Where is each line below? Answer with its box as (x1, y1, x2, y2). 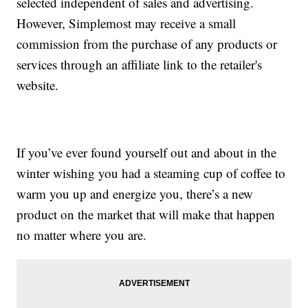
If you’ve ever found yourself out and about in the (16, 144, 277, 162)
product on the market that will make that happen (16, 206, 276, 223)
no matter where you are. (16, 226, 147, 244)
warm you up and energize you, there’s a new (16, 185, 254, 203)
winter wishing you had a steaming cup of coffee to (16, 164, 286, 182)
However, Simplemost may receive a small (16, 14, 236, 32)
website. (16, 76, 59, 94)
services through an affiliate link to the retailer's (16, 56, 263, 74)
